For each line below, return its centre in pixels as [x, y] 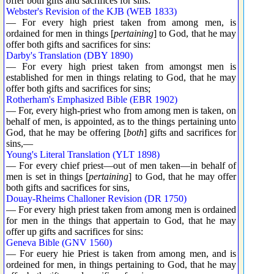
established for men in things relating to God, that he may [121, 77]
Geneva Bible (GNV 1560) [59, 242]
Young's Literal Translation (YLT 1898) [83, 154]
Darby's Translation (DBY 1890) [69, 55]
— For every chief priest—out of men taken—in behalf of [121, 165]
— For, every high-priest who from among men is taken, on [121, 110]
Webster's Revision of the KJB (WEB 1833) [91, 11]
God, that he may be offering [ [66, 132]
